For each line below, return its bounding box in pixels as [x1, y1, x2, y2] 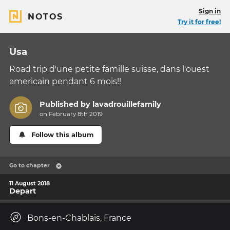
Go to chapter [9, 162, 50, 169]
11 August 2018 [9, 179, 50, 187]
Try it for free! [178, 18, 221, 26]
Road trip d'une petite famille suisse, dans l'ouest [9, 64, 209, 74]
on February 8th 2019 [40, 110, 103, 118]
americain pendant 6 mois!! [9, 76, 121, 86]
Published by [40, 100, 93, 109]
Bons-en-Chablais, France [27, 213, 131, 223]
